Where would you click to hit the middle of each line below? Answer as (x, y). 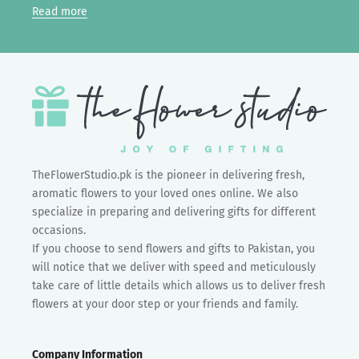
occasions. (59, 231)
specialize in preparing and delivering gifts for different (174, 212)
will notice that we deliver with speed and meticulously (174, 268)
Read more (60, 11)
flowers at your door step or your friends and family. (165, 305)
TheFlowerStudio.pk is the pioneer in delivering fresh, (168, 175)
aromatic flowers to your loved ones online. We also (165, 194)
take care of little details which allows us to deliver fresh (179, 286)
